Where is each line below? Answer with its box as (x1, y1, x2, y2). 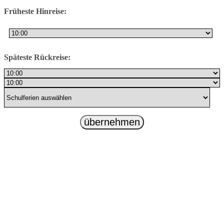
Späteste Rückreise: (4, 53, 70, 62)
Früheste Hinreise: (4, 7, 66, 15)
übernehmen (84, 116, 140, 128)
